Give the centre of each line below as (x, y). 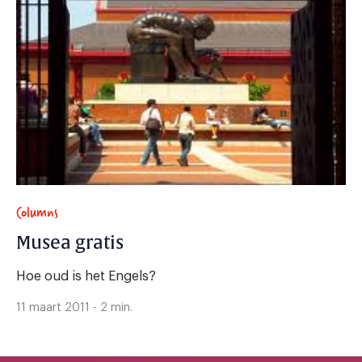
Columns (37, 213)
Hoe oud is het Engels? (86, 277)
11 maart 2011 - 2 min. (74, 308)
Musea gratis (70, 244)
